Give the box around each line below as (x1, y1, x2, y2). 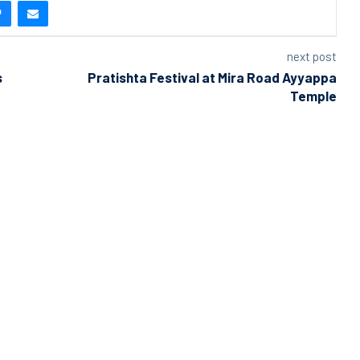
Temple (289, 87, 337, 104)
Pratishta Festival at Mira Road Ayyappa (87, 68, 337, 85)
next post (286, 48, 337, 63)
